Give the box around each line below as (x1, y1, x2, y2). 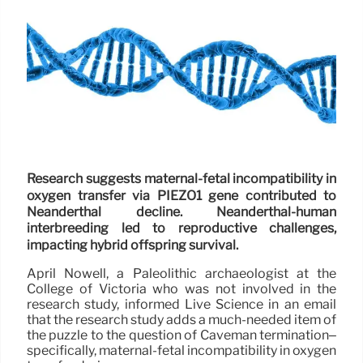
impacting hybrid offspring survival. (27, 237, 238, 253)
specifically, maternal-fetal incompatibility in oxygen (27, 342, 336, 358)
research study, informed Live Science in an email (27, 296, 336, 312)
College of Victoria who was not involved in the (27, 280, 336, 297)
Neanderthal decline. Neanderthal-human (27, 204, 336, 220)
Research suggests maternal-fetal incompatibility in (27, 171, 336, 187)
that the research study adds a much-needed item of (27, 311, 336, 327)
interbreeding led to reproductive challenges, (27, 220, 336, 237)
